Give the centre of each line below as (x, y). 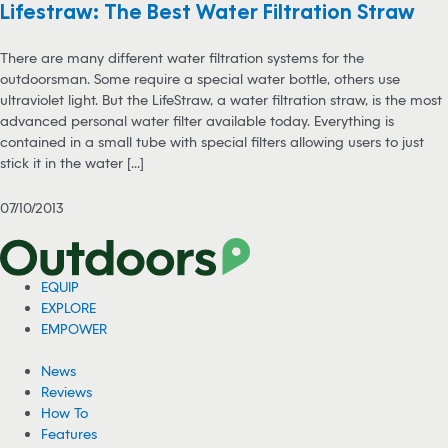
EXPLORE (69, 308)
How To (65, 412)
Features (69, 433)
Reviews (67, 391)
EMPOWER (74, 329)
